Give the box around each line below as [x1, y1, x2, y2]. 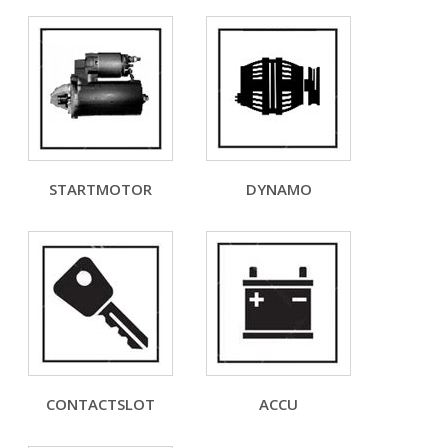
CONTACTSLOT [46, 393, 155, 414]
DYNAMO [245, 178, 312, 199]
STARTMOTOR [49, 178, 152, 199]
